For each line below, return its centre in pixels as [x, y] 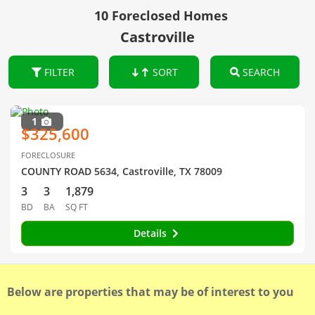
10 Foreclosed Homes [161, 15]
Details [151, 233]
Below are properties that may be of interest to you [150, 292]
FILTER [58, 72]
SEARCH [259, 72]
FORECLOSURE [48, 155]
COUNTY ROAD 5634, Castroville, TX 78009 [122, 171]
